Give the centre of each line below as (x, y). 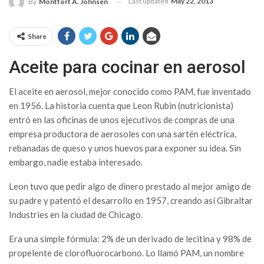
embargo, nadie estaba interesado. (76, 162)
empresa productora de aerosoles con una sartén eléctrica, (123, 134)
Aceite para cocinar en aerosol (127, 67)
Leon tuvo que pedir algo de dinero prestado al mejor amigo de (130, 187)
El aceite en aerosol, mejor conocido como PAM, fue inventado (130, 92)
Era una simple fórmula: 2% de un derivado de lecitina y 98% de (130, 239)
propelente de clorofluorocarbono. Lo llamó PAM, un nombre (126, 253)
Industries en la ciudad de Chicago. (76, 215)
